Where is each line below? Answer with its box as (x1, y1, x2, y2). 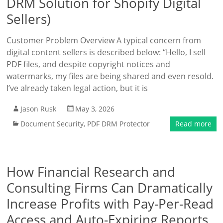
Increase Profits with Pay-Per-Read (6, 195, 214, 213)
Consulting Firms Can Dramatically (6, 179, 213, 197)
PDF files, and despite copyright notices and (6, 59, 171, 70)
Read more (175, 119, 212, 128)
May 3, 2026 (75, 104, 115, 113)
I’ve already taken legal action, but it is (6, 83, 148, 94)
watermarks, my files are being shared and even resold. (6, 71, 214, 82)
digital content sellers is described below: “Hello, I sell (6, 47, 206, 58)
